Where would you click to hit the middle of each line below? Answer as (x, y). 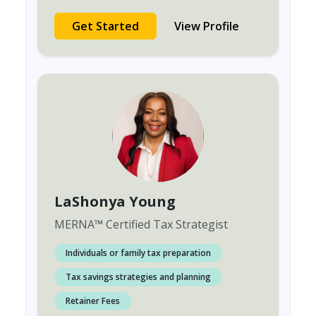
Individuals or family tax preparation (138, 253)
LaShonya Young (115, 201)
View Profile (207, 26)
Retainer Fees (93, 301)
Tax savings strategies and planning (138, 277)
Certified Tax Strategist (165, 224)
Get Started (105, 26)
